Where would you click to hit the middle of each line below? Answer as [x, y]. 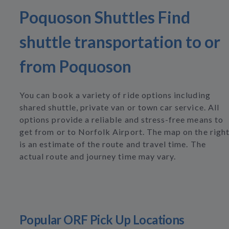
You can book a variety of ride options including [115, 95]
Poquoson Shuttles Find [105, 17]
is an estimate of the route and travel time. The [113, 144]
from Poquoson [75, 66]
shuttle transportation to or [120, 42]
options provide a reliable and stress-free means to [121, 119]
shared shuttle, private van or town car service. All [119, 107]
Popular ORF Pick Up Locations [102, 220]
